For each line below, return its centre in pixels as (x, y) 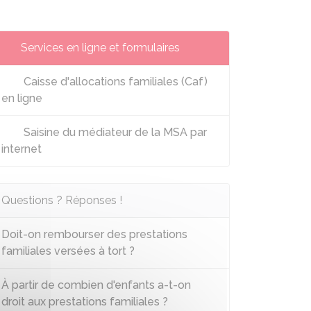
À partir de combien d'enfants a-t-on (96, 285)
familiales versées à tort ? (68, 251)
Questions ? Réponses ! (62, 200)
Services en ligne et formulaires (100, 48)
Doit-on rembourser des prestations (94, 234)
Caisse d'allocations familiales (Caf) (114, 82)
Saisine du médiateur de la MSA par (114, 132)
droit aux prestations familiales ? (85, 302)
